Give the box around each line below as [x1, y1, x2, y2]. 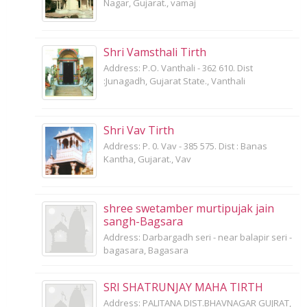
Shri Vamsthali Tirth [103, 44, 206, 60]
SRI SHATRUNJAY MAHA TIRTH [103, 279, 263, 295]
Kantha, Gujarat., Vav [103, 152, 191, 165]
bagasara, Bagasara [103, 243, 188, 256]
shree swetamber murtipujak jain [103, 200, 274, 216]
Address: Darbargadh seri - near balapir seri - [103, 230, 292, 243]
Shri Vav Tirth [103, 122, 174, 138]
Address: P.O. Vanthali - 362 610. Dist [103, 61, 253, 74]
